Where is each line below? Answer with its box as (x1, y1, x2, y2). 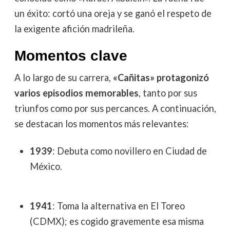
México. (29, 161, 62, 172)
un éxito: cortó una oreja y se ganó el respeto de (14, 7, 212, 19)
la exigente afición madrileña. (14, 23, 135, 34)
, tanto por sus (138, 87, 197, 99)
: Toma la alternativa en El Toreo (52, 200, 185, 212)
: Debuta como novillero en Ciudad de (52, 145, 207, 157)
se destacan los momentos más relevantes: (14, 118, 189, 129)
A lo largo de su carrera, (14, 71, 113, 83)
